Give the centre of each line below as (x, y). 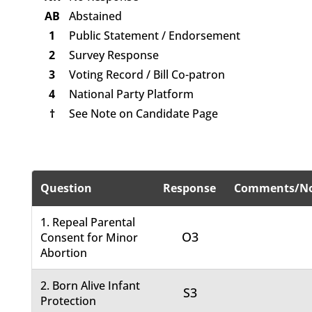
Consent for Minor (89, 238)
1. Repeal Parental (88, 223)
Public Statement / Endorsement (154, 36)
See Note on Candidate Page (143, 114)
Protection (69, 301)
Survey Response (114, 55)
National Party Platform (131, 94)
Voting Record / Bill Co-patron (147, 75)
